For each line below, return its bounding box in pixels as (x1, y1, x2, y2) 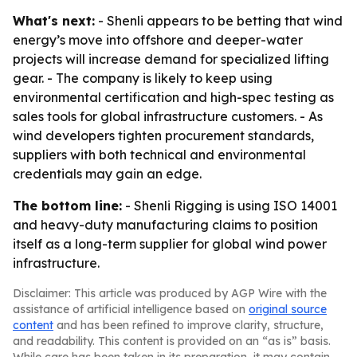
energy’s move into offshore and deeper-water (13, 32, 303, 48)
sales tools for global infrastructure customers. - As (13, 108, 323, 124)
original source (249, 302, 327, 316)
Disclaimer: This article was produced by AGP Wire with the (13, 286, 327, 300)
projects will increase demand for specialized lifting (13, 51, 329, 67)
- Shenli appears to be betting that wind (95, 13, 343, 29)
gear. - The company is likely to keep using (13, 70, 273, 86)
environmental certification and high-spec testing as (13, 89, 334, 105)
